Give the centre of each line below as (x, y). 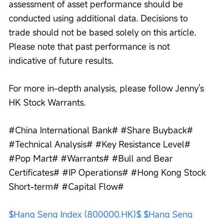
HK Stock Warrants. (47, 102)
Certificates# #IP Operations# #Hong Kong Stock (109, 172)
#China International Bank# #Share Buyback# (102, 130)
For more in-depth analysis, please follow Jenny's (108, 88)
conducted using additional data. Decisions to (100, 18)
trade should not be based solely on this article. (104, 32)
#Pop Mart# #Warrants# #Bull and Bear (92, 158)
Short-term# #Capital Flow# (66, 186)
